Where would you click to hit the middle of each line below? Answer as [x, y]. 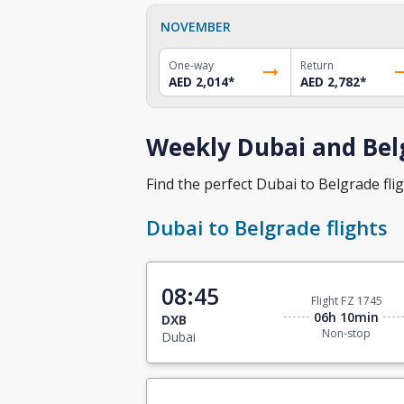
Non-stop [347, 334]
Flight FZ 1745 [347, 301]
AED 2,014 [198, 82]
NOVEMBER [196, 26]
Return [317, 65]
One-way [191, 65]
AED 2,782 [330, 82]
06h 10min [347, 317]
